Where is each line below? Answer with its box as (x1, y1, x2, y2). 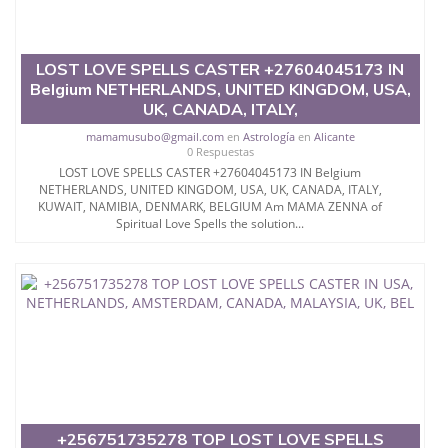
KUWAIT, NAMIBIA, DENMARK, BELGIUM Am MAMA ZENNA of (38, 197, 383, 215)
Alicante (313, 128, 355, 144)
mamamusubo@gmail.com (85, 128, 224, 144)
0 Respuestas (186, 143, 254, 159)
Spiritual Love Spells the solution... (116, 214, 305, 232)
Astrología (242, 128, 295, 144)
